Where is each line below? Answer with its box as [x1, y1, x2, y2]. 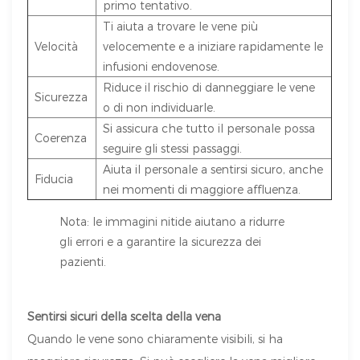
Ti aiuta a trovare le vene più [103, 19, 259, 34]
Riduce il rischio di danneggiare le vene [103, 80, 316, 95]
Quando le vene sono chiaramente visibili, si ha [27, 332, 284, 346]
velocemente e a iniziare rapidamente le [103, 39, 324, 54]
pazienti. [59, 255, 107, 269]
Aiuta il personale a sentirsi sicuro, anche [103, 162, 324, 177]
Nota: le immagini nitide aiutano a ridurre [59, 215, 285, 229]
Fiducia [35, 172, 74, 186]
